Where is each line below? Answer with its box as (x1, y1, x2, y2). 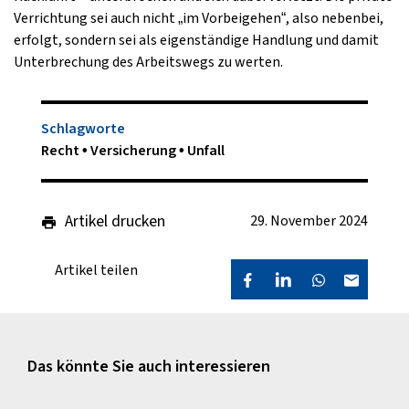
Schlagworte (41, 119, 125, 139)
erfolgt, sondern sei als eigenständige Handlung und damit (14, 30, 379, 50)
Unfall (187, 141, 225, 161)
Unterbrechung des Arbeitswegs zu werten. (14, 52, 283, 72)
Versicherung (90, 141, 179, 161)
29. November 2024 (250, 211, 368, 231)
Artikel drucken (65, 210, 165, 234)
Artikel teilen (55, 260, 138, 280)
